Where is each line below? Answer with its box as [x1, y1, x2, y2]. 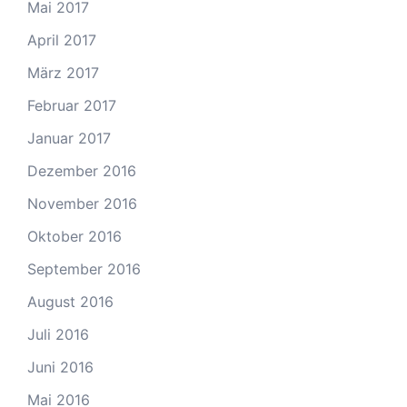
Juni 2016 [27, 358, 94, 377]
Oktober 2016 [27, 227, 122, 246]
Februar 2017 [27, 96, 116, 115]
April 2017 [27, 31, 96, 50]
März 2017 [27, 64, 99, 83]
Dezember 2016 [27, 162, 136, 181]
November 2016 [27, 194, 137, 213]
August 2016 [27, 293, 114, 312]
